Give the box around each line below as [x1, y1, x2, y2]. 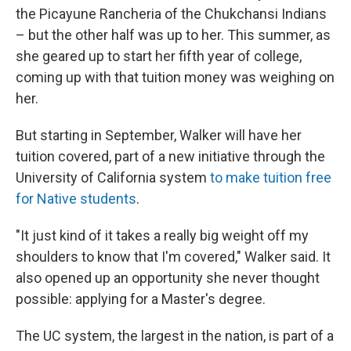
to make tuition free [207, 169, 331, 186]
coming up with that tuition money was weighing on [16, 69, 335, 85]
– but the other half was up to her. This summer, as [16, 27, 331, 43]
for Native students [16, 190, 136, 207]
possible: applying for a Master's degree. [16, 291, 266, 307]
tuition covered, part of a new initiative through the [16, 148, 325, 165]
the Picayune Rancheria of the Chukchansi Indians [16, 5, 327, 22]
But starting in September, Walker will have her [16, 127, 302, 143]
